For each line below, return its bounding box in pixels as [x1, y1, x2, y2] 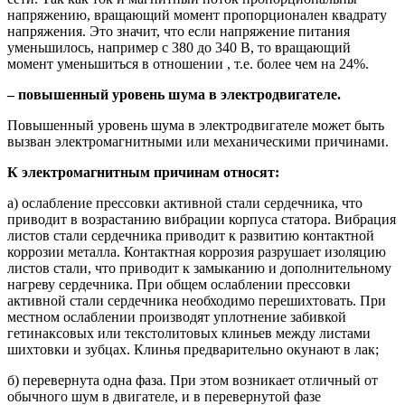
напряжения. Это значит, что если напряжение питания [7, 23, 350, 39]
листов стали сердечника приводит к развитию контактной [7, 227, 374, 243]
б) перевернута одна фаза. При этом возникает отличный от [7, 372, 378, 388]
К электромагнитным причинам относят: [7, 164, 279, 180]
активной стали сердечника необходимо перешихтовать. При [7, 292, 386, 308]
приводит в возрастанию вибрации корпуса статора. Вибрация [7, 211, 396, 227]
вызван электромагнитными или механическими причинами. [7, 133, 389, 149]
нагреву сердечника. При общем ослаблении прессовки [7, 276, 351, 292]
